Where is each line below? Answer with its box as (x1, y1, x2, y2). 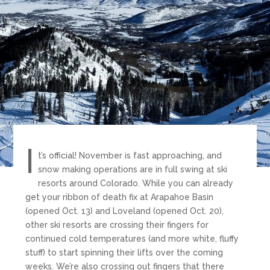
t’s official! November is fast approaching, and (38, 150, 222, 160)
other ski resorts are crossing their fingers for (25, 219, 209, 230)
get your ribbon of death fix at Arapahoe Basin (25, 192, 214, 202)
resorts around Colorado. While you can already (38, 178, 234, 188)
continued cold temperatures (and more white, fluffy (25, 233, 239, 243)
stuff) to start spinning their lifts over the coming (25, 247, 224, 257)
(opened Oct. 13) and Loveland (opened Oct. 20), (25, 206, 224, 216)
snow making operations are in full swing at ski (38, 164, 228, 174)
